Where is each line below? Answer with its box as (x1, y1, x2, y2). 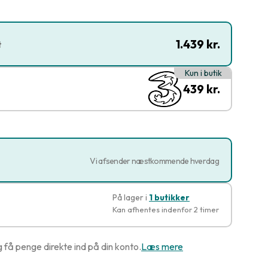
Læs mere (141, 240, 183, 252)
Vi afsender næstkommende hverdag (90, 156, 219, 166)
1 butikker (149, 191, 190, 203)
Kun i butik (184, 68, 222, 78)
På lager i (112, 191, 149, 203)
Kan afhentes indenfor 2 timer (112, 204, 219, 214)
